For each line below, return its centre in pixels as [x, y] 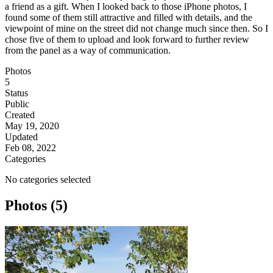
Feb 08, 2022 [30, 148]
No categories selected [48, 180]
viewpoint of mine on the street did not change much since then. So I [136, 29]
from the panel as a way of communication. [88, 51]
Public [17, 104]
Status [16, 93]
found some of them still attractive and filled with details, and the [129, 18]
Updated [21, 137]
